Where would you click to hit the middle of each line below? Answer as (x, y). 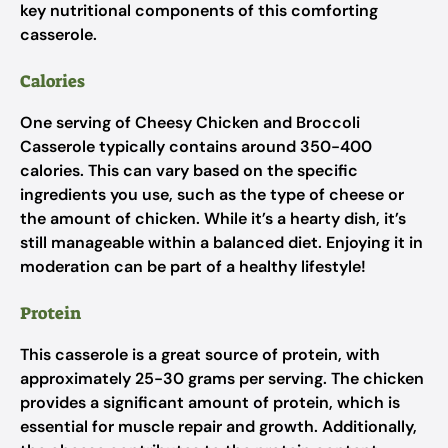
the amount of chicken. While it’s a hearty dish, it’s (213, 218)
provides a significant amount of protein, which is (210, 402)
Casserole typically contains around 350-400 (196, 146)
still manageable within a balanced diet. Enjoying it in (221, 242)
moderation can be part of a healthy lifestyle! (193, 266)
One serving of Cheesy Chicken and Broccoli (190, 122)
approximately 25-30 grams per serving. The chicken (222, 378)
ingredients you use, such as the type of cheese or (212, 194)
